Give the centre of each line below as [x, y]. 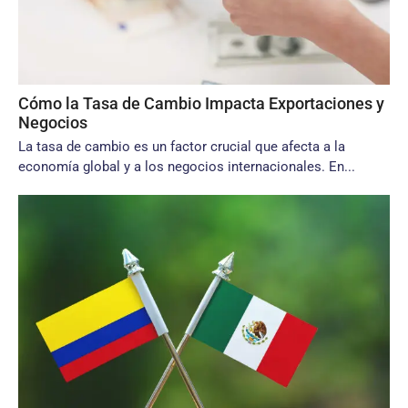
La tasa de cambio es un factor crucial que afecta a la [182, 147]
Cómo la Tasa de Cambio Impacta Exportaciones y [201, 103]
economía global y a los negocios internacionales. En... [187, 167]
